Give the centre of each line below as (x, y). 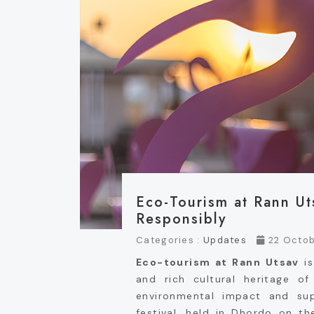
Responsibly (181, 219)
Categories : (170, 240)
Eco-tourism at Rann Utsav (218, 262)
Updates (225, 240)
